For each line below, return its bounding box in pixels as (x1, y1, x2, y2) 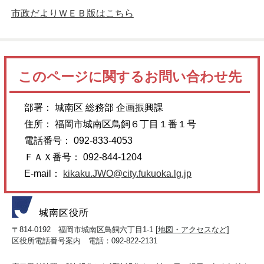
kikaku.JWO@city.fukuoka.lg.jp (63, 168, 192, 179)
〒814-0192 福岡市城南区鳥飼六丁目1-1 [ (12, 225, 158, 234)
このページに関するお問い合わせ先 (18, 69, 242, 84)
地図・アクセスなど (158, 225, 227, 234)
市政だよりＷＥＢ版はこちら (11, 8, 134, 18)
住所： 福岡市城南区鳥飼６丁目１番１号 (24, 118, 197, 129)
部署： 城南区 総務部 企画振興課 (24, 102, 164, 113)
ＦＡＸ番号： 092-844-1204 (24, 151, 143, 162)
